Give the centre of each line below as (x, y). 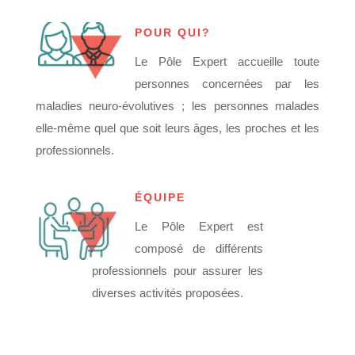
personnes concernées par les (227, 83)
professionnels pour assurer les (177, 270)
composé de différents (198, 248)
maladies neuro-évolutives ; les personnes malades (177, 105)
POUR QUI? (172, 32)
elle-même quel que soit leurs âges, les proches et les (177, 128)
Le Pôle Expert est (198, 226)
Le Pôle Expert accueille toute (227, 61)
